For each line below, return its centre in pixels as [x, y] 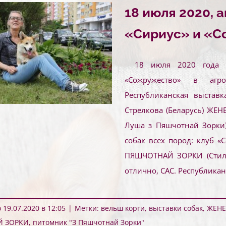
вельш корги [123, 208]
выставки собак [176, 208]
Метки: [88, 208]
